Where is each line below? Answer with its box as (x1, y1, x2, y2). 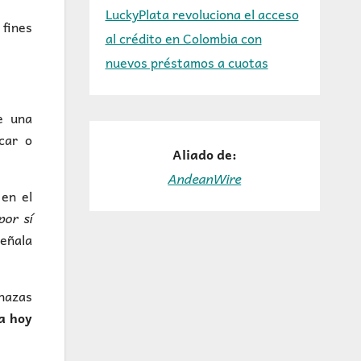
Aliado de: (172, 143, 237, 164)
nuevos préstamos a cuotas (105, 52, 268, 73)
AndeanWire (168, 168, 242, 189)
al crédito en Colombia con (105, 27, 262, 48)
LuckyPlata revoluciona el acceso (105, 3, 299, 24)
